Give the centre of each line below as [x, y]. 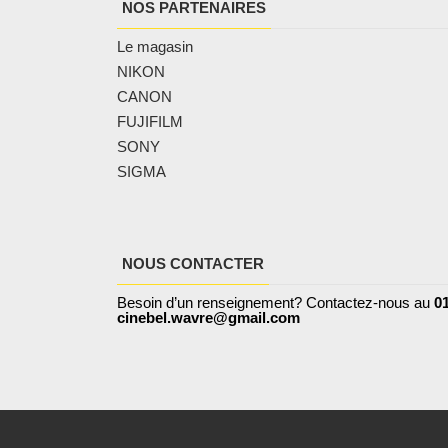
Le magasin [155, 47]
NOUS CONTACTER [193, 264]
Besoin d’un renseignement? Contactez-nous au [275, 303]
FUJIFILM [150, 122]
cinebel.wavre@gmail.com [208, 318]
